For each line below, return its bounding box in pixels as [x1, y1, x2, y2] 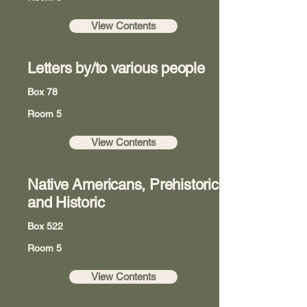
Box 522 [27, 221, 63, 232]
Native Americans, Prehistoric [27, 176, 219, 193]
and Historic [27, 194, 105, 211]
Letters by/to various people [27, 60, 205, 77]
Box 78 [27, 86, 58, 97]
